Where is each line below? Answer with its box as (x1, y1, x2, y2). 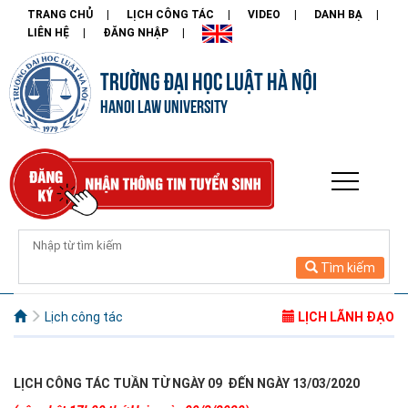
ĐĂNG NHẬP (103, 26, 168, 39)
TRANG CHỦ (27, 8, 93, 21)
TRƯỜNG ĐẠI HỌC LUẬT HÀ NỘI (100, 64, 317, 96)
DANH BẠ (314, 8, 362, 21)
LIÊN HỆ (27, 26, 69, 39)
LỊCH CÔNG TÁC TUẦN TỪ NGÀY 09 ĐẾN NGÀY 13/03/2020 (14, 375, 360, 391)
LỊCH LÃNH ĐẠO (295, 309, 394, 324)
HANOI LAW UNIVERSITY (100, 94, 228, 117)
